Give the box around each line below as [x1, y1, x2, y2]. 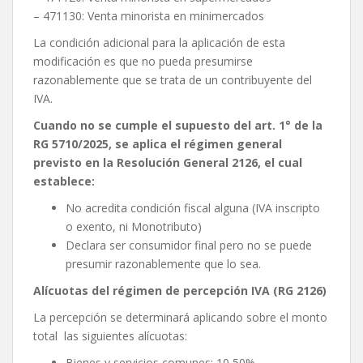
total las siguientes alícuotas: [33, 328, 187, 344]
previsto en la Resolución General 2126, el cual [33, 155, 302, 171]
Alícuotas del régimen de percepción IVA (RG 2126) [33, 283, 327, 299]
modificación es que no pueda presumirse [33, 53, 253, 70]
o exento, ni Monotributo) [66, 219, 202, 235]
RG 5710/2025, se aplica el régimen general [33, 136, 282, 152]
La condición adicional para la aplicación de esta [33, 35, 285, 51]
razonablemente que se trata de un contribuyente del [33, 72, 312, 88]
